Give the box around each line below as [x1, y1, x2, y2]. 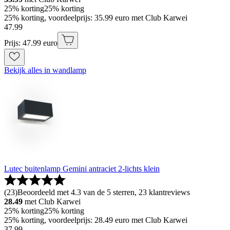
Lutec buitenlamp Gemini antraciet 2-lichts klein [4, 164, 160, 173]
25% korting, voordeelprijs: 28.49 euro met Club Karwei [4, 216, 187, 224]
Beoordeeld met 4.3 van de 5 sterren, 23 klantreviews [17, 188, 190, 197]
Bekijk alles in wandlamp [4, 66, 86, 74]
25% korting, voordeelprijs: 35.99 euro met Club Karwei [4, 13, 187, 22]
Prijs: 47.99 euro [4, 39, 57, 47]
